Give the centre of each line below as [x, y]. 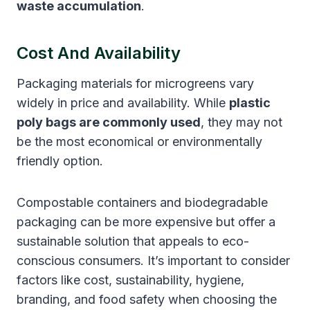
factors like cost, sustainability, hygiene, [130, 280]
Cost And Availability [99, 53]
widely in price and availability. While [123, 102]
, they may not [241, 122]
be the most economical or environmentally [139, 141]
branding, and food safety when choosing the [147, 299]
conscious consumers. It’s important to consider [153, 260]
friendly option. [60, 161]
